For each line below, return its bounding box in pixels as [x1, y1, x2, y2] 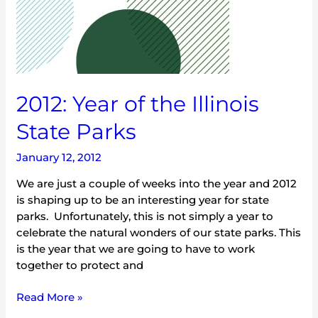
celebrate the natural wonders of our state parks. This [16, 225, 302, 239]
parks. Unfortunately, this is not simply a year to [16, 209, 274, 223]
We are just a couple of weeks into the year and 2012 [16, 176, 297, 190]
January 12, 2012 [16, 150, 102, 164]
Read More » [16, 290, 84, 305]
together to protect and [16, 258, 144, 272]
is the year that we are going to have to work [16, 241, 256, 256]
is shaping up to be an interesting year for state [16, 192, 270, 207]
